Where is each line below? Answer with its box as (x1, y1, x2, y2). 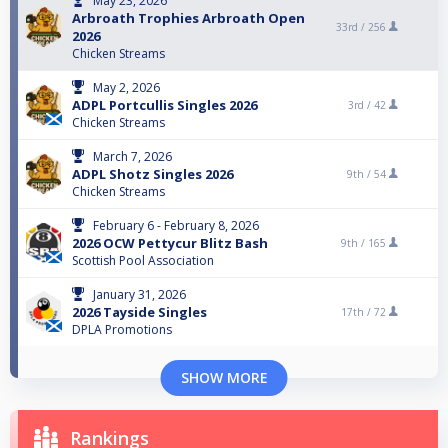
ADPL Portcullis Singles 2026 (72, 96, 257, 115)
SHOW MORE (180, 368, 268, 388)
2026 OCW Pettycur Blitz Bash (72, 234, 268, 253)
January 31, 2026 (93, 286, 186, 304)
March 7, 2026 (93, 148, 172, 166)
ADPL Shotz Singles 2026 (72, 165, 233, 184)
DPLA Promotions (72, 321, 172, 339)
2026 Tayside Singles (72, 303, 207, 322)
